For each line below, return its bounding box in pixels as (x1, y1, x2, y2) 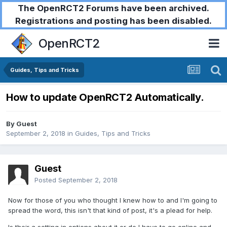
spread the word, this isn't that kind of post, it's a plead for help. (8, 206, 212, 215)
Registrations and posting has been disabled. (15, 16, 212, 26)
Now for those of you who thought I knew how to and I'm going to (8, 196, 217, 205)
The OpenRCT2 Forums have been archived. (18, 3, 209, 13)
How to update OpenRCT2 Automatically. (6, 91, 204, 104)
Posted (34, 176, 58, 184)
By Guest (6, 120, 37, 128)
